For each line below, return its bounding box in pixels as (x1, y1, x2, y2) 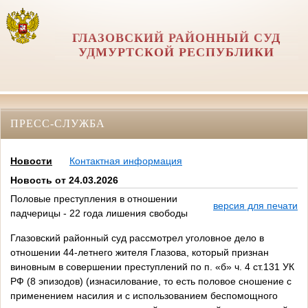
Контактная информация (69, 155, 182, 167)
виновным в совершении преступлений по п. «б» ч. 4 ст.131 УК (10, 261, 294, 273)
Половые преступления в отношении (10, 193, 177, 205)
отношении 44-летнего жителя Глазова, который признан (10, 247, 269, 258)
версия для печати (213, 200, 298, 212)
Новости (10, 155, 52, 167)
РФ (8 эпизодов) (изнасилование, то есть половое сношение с (10, 276, 291, 287)
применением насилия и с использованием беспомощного (10, 290, 278, 302)
